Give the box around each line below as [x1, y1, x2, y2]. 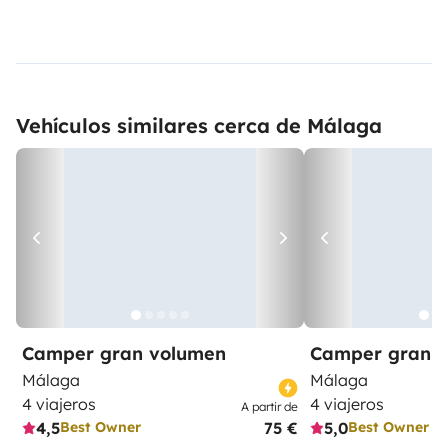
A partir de [241, 398, 298, 414]
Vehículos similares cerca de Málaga [16, 112, 382, 138]
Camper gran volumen [22, 341, 226, 365]
